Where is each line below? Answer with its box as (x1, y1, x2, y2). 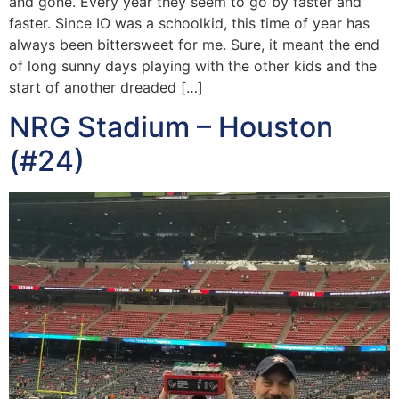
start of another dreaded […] (9, 77, 203, 96)
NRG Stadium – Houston (9, 110, 333, 145)
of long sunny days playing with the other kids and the (9, 56, 377, 75)
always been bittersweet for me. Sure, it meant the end (9, 35, 379, 53)
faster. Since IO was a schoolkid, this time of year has (9, 13, 370, 32)
